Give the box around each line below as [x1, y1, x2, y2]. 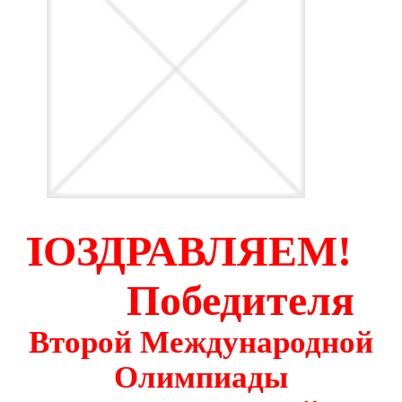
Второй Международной [29, 325, 373, 360]
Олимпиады [114, 360, 288, 395]
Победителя [126, 276, 354, 325]
